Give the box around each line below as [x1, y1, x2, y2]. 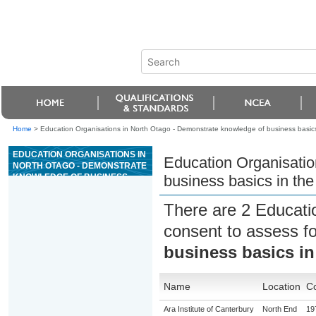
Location [262, 281, 300, 292]
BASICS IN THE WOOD [12, 183, 104, 193]
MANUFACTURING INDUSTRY [12, 195, 134, 205]
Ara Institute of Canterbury [163, 305, 254, 313]
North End [262, 305, 297, 313]
